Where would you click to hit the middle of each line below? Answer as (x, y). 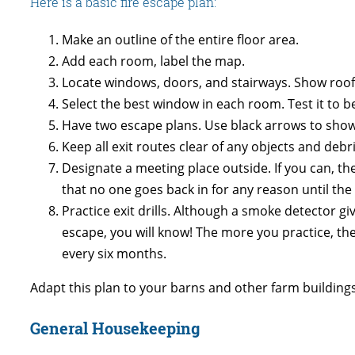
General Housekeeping (115, 328)
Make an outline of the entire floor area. (180, 40)
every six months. (114, 254)
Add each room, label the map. (153, 61)
